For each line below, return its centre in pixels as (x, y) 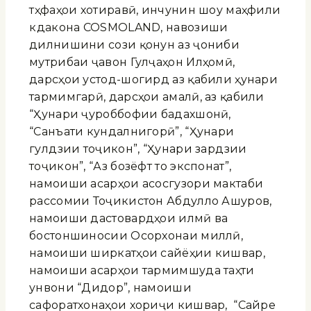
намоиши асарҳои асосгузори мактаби (146, 183)
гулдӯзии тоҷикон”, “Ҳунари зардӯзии (138, 149)
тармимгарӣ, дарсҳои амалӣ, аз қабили (147, 96)
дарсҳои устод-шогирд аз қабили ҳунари (154, 79)
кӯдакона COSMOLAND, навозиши (129, 27)
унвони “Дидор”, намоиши (110, 287)
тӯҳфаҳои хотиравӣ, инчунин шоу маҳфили (155, 10)
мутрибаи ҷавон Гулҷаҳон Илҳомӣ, (132, 62)
